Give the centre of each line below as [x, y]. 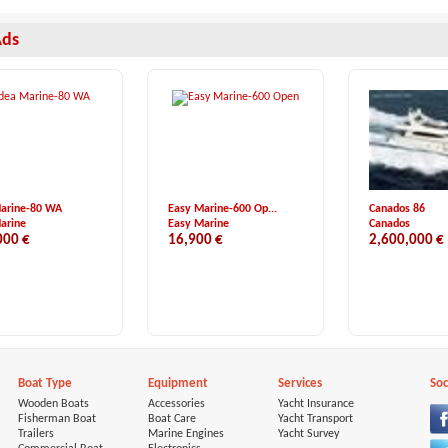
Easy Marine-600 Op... [222, 209]
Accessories [176, 404]
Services [300, 383]
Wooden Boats [53, 404]
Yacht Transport [315, 419]
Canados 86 [397, 209]
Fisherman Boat [57, 419]
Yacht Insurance [316, 404]
